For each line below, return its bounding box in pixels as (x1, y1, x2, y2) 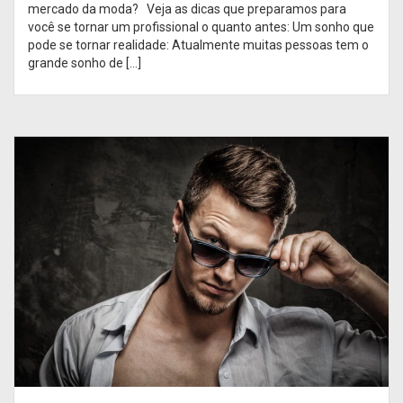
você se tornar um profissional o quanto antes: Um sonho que (28, 20, 374, 35)
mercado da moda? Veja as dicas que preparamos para (28, 2, 346, 17)
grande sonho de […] (28, 56, 141, 71)
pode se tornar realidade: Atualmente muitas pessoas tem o (28, 38, 369, 53)
